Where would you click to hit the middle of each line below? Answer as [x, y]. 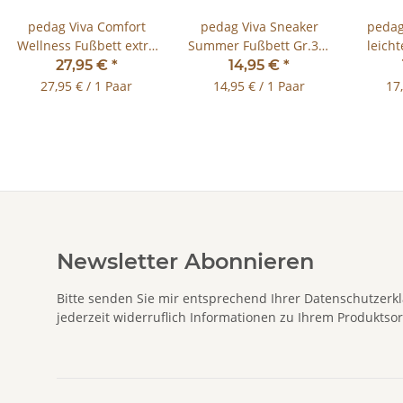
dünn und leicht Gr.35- [86, 65]
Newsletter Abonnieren [185, 262]
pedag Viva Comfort [86, 27]
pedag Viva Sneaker [259, 27]
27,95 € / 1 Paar [86, 86]
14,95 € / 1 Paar [259, 86]
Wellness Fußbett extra [86, 46]
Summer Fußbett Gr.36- [259, 46]
